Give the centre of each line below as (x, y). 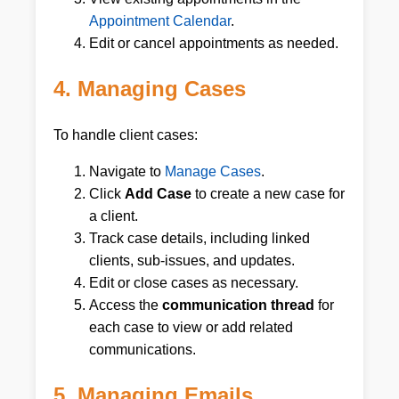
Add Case (158, 194)
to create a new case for (268, 194)
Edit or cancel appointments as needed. (214, 44)
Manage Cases (213, 172)
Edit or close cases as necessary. (194, 283)
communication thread (238, 305)
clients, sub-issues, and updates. (192, 261)
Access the (126, 305)
